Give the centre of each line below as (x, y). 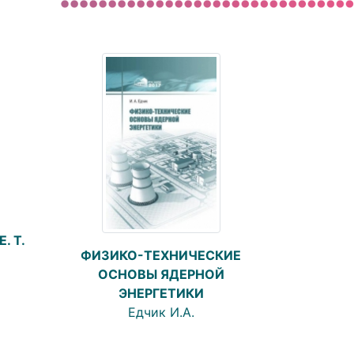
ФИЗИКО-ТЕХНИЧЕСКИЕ (161, 256)
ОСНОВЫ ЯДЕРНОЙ (161, 275)
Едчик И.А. (161, 313)
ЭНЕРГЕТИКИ (161, 294)
